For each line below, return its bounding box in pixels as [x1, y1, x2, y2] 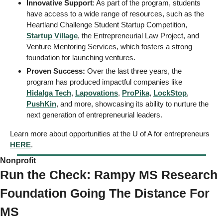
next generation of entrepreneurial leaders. [26, 111, 162, 119]
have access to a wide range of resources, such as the [26, 9, 204, 18]
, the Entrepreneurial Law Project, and [78, 31, 199, 40]
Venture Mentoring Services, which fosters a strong [26, 42, 192, 51]
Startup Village [26, 31, 78, 40]
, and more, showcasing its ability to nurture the [56, 100, 209, 109]
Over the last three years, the [85, 67, 182, 76]
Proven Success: [26, 67, 85, 76]
